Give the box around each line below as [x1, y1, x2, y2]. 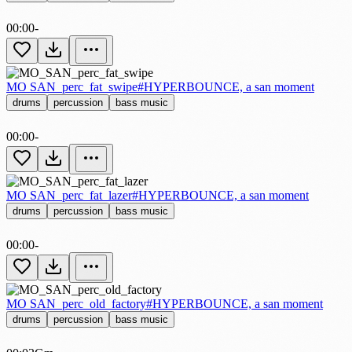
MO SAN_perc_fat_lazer [6, 188, 132, 202]
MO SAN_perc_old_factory [6, 296, 146, 310]
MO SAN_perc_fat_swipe [6, 79, 137, 93]
